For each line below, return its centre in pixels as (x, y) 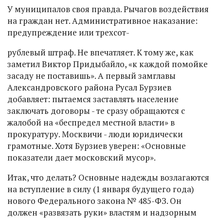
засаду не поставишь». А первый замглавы (91, 76)
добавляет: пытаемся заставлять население (93, 99)
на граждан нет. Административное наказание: (102, 21)
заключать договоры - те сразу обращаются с (96, 111)
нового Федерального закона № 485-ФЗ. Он (94, 201)
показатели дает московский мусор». (82, 157)
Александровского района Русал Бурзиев (89, 87)
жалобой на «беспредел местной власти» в (91, 122)
